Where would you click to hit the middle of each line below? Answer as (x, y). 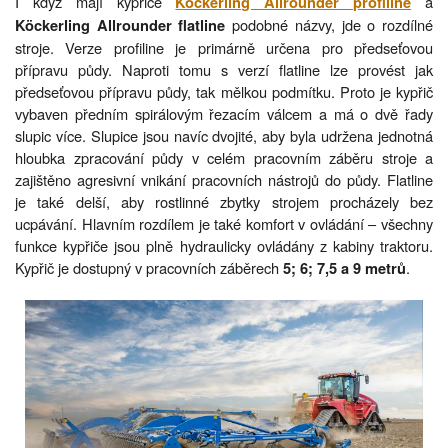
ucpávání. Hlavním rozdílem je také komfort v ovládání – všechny (224, 223)
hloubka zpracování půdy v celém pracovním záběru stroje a (224, 157)
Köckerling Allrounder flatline (120, 25)
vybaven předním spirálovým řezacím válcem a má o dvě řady (224, 113)
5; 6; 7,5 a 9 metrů (344, 268)
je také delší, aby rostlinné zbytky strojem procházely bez (224, 201)
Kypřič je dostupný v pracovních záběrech (149, 267)
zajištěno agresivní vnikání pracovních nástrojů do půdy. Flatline (224, 179)
